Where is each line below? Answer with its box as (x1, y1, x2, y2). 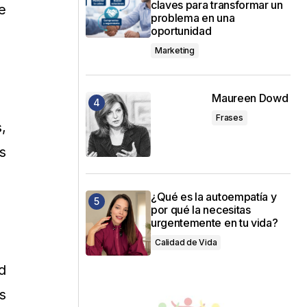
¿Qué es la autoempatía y (151, 189, 277, 204)
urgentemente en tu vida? (151, 215, 278, 230)
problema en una (151, 10, 235, 25)
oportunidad (151, 23, 212, 38)
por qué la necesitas (151, 202, 251, 217)
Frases (216, 112, 243, 123)
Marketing (155, 45, 195, 56)
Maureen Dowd (212, 90, 291, 105)
